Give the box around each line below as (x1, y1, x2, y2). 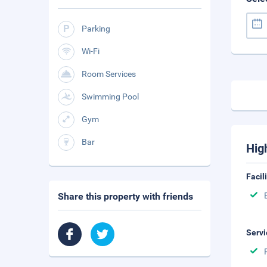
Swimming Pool (82, 92, 139, 101)
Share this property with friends (58, 191, 193, 202)
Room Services (82, 69, 136, 79)
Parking (82, 24, 110, 33)
